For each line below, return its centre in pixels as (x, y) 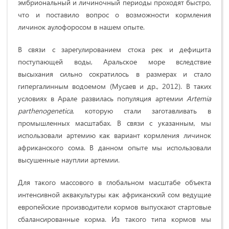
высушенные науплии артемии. (69, 159)
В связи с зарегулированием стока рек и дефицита (114, 49)
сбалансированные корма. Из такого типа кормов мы (114, 219)
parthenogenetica (45, 110)
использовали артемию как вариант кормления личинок (114, 135)
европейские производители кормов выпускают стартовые (114, 207)
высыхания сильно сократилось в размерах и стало (114, 74)
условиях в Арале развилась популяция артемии (102, 98)
